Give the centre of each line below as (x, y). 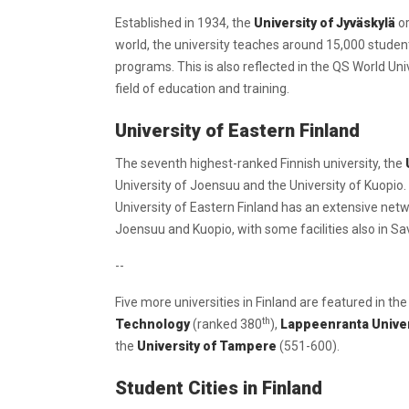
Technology (152, 324)
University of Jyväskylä (325, 23)
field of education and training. (202, 89)
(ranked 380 (226, 324)
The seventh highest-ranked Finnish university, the (260, 163)
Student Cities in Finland (219, 388)
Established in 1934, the (184, 23)
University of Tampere (207, 346)
